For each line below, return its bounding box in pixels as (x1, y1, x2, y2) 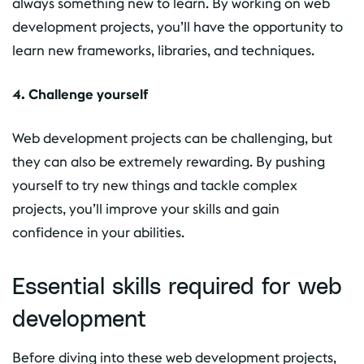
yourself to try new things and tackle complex (12, 175, 297, 194)
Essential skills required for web (12, 271, 342, 298)
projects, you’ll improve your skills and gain (12, 199, 279, 218)
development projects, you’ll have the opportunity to (12, 17, 343, 36)
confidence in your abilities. (12, 223, 184, 241)
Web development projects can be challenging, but (12, 128, 332, 147)
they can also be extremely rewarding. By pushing (12, 152, 325, 171)
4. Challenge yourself (12, 84, 148, 103)
